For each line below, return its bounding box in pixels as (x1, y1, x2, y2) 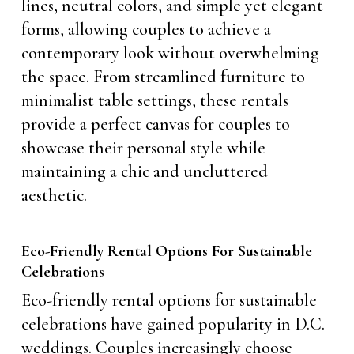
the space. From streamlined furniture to (21, 66, 305, 87)
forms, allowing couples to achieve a (21, 18, 271, 40)
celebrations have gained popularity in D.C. (21, 313, 325, 334)
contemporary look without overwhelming (21, 42, 319, 63)
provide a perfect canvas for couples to (21, 113, 290, 134)
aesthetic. (21, 184, 87, 205)
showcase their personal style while (21, 137, 265, 158)
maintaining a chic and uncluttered (21, 160, 268, 182)
